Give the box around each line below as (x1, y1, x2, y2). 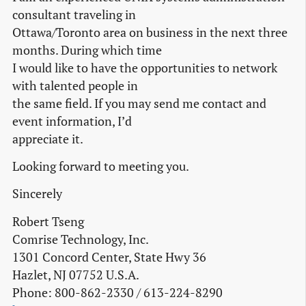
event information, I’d (12, 113, 132, 130)
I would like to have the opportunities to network (12, 60, 277, 76)
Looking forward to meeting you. (12, 158, 189, 175)
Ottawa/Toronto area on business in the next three (12, 25, 288, 41)
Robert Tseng (12, 213, 84, 229)
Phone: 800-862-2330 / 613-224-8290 (12, 284, 223, 301)
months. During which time (12, 42, 162, 59)
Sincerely (12, 186, 62, 202)
